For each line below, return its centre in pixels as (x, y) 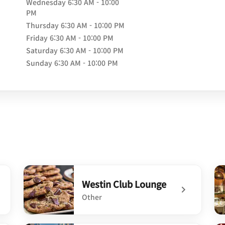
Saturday (42, 50)
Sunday (39, 63)
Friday (37, 38)
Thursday (42, 25)
